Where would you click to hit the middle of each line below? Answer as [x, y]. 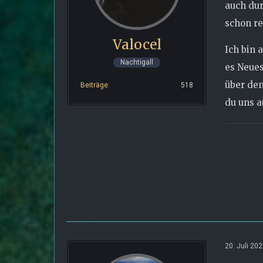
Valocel [137, 44]
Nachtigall [137, 63]
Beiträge [94, 85]
